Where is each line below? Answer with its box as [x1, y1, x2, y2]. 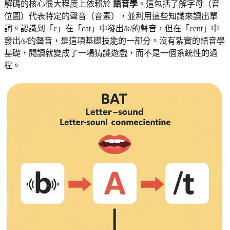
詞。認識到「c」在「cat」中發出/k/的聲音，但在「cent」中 [4, 24, 219, 33]
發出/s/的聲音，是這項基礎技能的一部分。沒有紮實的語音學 [4, 36, 225, 46]
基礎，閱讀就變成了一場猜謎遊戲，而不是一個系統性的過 [4, 49, 218, 58]
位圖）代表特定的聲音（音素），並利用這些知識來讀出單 [4, 12, 218, 21]
